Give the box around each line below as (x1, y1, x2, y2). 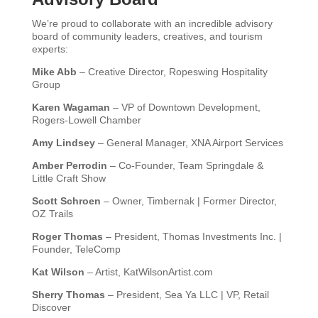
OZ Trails (31, 208, 73, 219)
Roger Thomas (31, 231, 103, 242)
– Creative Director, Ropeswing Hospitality (76, 66, 268, 77)
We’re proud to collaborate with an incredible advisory (31, 18, 273, 29)
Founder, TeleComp (31, 243, 121, 255)
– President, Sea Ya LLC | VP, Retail (104, 289, 269, 300)
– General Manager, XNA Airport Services (94, 137, 283, 148)
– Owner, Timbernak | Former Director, (100, 195, 277, 207)
